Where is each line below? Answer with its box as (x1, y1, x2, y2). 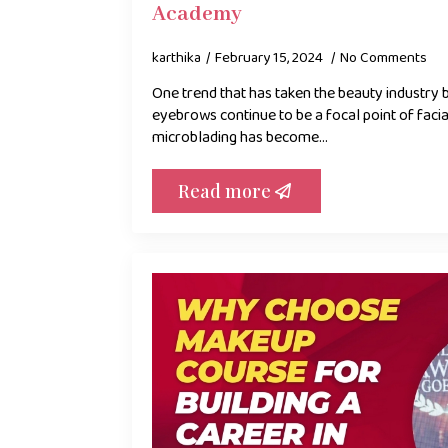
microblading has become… (152, 125, 328, 151)
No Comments (340, 46, 427, 71)
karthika (152, 46, 201, 71)
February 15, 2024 (215, 46, 326, 71)
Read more (178, 179, 271, 204)
